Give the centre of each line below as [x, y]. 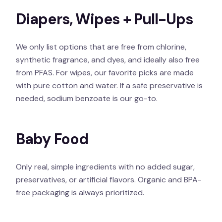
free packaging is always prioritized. [80, 193]
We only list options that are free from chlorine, [101, 47]
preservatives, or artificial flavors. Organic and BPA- [109, 180]
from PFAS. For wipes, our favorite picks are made [105, 73]
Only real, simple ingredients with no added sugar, [105, 167]
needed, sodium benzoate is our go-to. [87, 99]
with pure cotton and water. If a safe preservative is [109, 86]
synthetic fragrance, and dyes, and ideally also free [108, 60]
